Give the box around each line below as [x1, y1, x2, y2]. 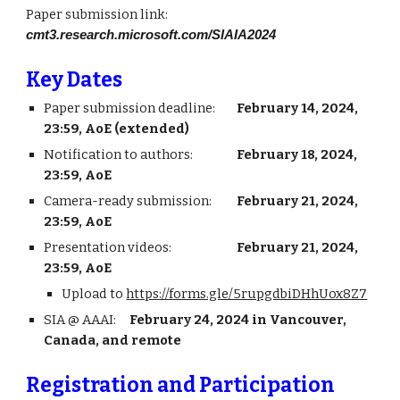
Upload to [62, 286, 127, 302]
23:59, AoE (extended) [44, 121, 190, 137]
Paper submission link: [26, 6, 169, 22]
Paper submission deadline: [44, 100, 219, 116]
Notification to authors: [44, 146, 196, 162]
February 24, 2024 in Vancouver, [129, 312, 347, 328]
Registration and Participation [26, 373, 336, 397]
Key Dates [26, 68, 123, 92]
